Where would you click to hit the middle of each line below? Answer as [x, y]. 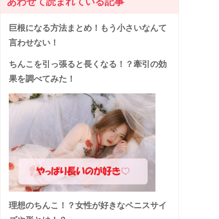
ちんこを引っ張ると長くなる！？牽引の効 [88, 65]
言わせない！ [34, 43]
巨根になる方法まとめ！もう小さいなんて [88, 28]
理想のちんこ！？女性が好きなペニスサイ [88, 206]
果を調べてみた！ [42, 79]
